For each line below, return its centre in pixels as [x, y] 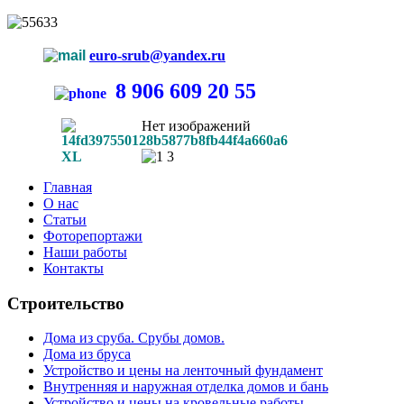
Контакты [73, 268]
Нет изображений [196, 126]
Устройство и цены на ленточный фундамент [183, 371]
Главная [68, 187]
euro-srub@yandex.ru [157, 55]
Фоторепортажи [93, 236]
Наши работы [85, 252]
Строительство [66, 303]
